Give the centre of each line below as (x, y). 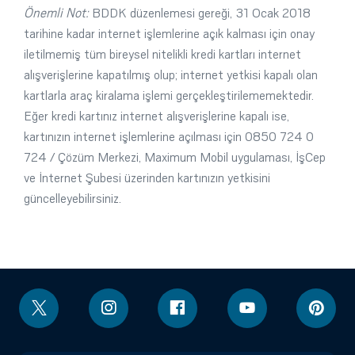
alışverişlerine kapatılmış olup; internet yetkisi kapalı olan (171, 75)
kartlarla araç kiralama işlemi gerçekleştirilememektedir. (169, 95)
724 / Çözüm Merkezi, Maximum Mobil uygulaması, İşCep (175, 157)
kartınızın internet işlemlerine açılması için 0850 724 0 (169, 137)
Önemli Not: (56, 13)
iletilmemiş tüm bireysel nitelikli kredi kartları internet (162, 54)
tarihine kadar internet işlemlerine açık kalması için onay (169, 34)
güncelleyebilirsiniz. (73, 198)
